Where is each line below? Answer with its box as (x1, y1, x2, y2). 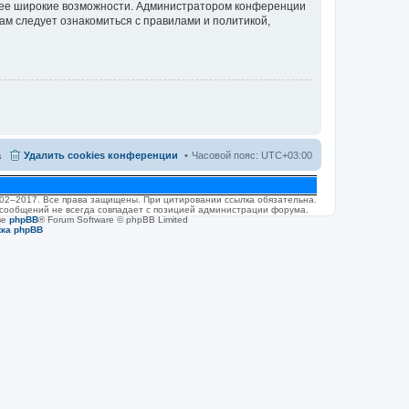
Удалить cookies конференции (24, 149, 178, 161)
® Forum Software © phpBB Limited (38, 214, 188, 225)
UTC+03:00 (261, 149, 312, 161)
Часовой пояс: (192, 149, 261, 161)
